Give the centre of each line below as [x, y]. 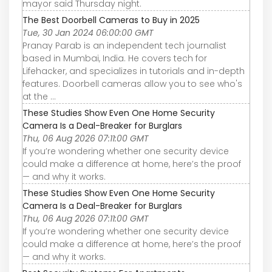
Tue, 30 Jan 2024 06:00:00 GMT [88, 32]
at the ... [39, 96]
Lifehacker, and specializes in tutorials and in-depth [134, 71]
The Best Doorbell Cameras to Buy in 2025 [111, 20]
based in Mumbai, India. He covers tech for [115, 58]
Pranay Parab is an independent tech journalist [124, 45]
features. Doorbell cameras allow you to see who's [132, 83]
